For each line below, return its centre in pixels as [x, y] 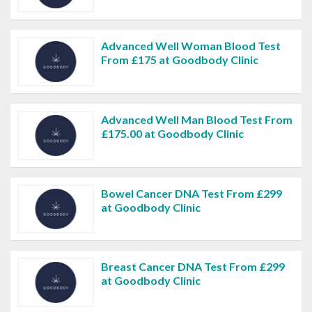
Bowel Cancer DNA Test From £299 [192, 193]
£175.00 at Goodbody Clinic [172, 133]
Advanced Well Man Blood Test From [197, 119]
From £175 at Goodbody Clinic [180, 59]
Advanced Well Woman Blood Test [191, 45]
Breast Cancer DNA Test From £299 [193, 267]
